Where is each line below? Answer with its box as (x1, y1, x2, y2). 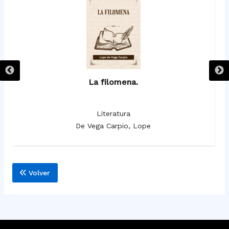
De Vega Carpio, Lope (76, 122, 151, 130)
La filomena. (88, 77, 139, 87)
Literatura (96, 109, 130, 118)
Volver (26, 169, 50, 177)
